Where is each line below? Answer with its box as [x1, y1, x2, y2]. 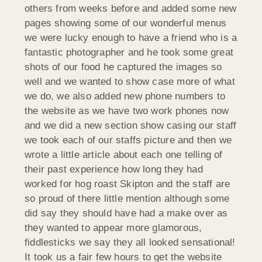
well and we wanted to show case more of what [25, 75, 235, 87]
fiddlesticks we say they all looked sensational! [25, 236, 236, 248]
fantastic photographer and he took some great [25, 46, 234, 58]
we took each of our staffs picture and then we [25, 134, 232, 146]
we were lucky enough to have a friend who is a [25, 32, 237, 43]
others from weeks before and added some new [25, 2, 237, 14]
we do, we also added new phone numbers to [25, 90, 226, 102]
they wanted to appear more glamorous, [25, 222, 202, 233]
